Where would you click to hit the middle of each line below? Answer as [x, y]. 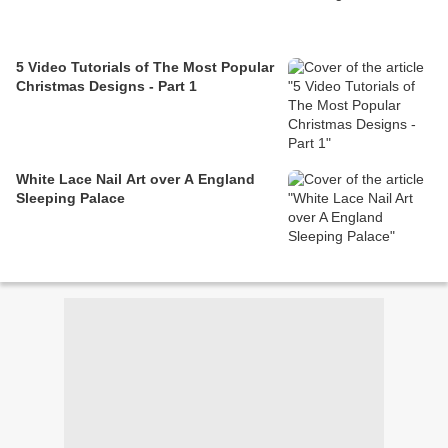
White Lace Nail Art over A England [135, 179]
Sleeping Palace [70, 198]
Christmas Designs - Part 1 [106, 86]
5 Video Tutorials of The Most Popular [145, 67]
